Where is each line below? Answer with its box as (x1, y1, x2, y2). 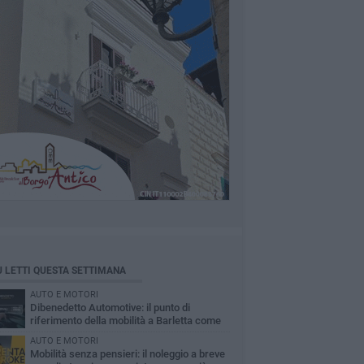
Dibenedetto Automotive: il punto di (29, 301, 190, 314)
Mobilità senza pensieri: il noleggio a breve (29, 348, 225, 360)
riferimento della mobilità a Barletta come (29, 314, 221, 327)
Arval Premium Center (29, 327, 132, 340)
